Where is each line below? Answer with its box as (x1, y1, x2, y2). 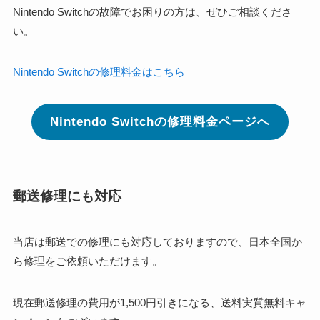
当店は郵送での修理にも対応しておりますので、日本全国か (12, 236, 302, 249)
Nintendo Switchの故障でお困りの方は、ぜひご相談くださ (12, 5, 292, 18)
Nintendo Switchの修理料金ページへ (50, 114, 270, 129)
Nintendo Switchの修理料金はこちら (12, 66, 185, 79)
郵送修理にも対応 (12, 188, 121, 204)
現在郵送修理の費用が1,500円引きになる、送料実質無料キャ (12, 296, 306, 309)
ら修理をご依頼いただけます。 (12, 255, 163, 268)
